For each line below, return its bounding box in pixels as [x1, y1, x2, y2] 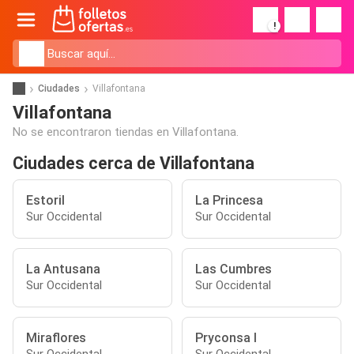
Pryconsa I [195, 330, 257, 345]
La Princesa [195, 193, 263, 208]
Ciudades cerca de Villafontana [13, 153, 254, 173]
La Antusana [26, 262, 100, 277]
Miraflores [26, 330, 86, 345]
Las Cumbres [195, 262, 272, 277]
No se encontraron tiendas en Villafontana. [13, 125, 239, 139]
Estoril [26, 193, 65, 208]
